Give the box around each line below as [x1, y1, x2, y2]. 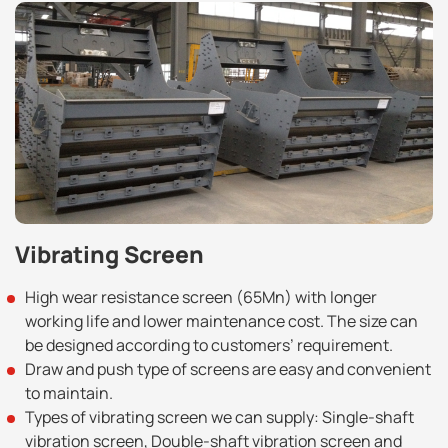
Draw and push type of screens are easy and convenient [25, 357, 431, 380]
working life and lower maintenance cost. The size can [25, 309, 418, 332]
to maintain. [25, 381, 113, 404]
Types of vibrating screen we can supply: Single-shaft [25, 405, 414, 428]
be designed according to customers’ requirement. [25, 333, 393, 356]
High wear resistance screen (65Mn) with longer [25, 285, 377, 308]
